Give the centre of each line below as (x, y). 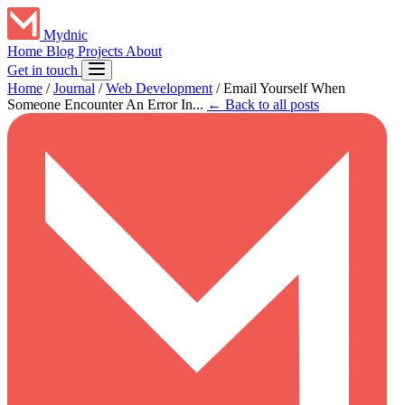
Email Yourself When (284, 88)
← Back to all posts (263, 104)
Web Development (159, 88)
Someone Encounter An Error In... (105, 104)
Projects (102, 51)
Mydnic (66, 35)
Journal (74, 88)
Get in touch (44, 70)
